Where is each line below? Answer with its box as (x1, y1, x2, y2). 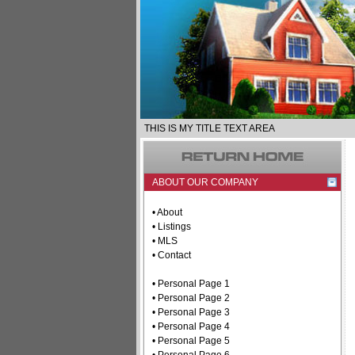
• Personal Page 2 (152, 292, 230, 303)
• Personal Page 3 (152, 307, 230, 318)
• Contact (152, 250, 191, 261)
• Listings (152, 221, 191, 232)
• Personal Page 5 (152, 335, 230, 346)
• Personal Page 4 (152, 321, 230, 332)
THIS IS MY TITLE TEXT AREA (144, 123, 275, 134)
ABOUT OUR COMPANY (152, 177, 258, 188)
